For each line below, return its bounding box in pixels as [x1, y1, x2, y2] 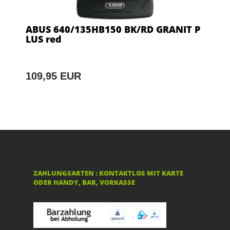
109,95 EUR [26, 70, 81, 82]
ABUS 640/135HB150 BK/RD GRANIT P [26, 23, 200, 36]
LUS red [26, 33, 62, 46]
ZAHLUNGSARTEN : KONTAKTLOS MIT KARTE [33, 168, 183, 178]
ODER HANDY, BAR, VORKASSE [33, 178, 135, 187]
